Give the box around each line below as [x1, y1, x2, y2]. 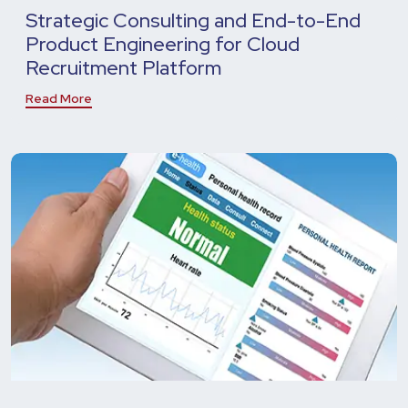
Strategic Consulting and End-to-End [25, 6, 361, 34]
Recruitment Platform [25, 54, 221, 81]
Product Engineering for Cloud [25, 30, 300, 57]
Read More [25, 89, 92, 107]
